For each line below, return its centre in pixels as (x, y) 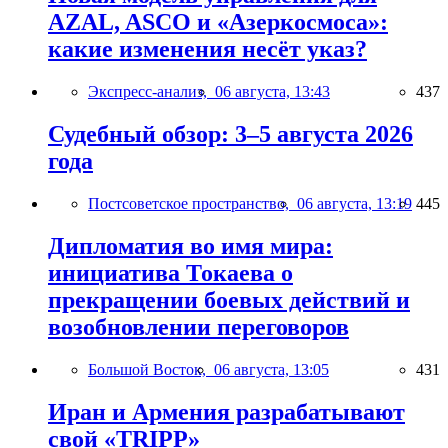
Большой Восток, (151, 369)
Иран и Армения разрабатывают (226, 411)
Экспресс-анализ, (151, 91)
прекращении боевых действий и (229, 299)
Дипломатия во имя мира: (190, 245)
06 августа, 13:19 (354, 203)
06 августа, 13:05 (271, 369)
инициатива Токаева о (170, 272)
